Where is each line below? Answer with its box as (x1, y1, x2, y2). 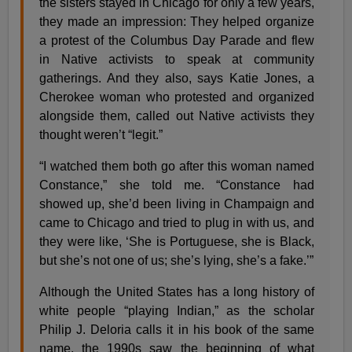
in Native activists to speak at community (39, 52, 314, 66)
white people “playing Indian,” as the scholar (39, 303, 314, 317)
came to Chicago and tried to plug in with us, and (39, 215, 314, 229)
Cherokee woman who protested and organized (39, 90, 314, 104)
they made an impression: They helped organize (39, 14, 314, 28)
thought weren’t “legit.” (39, 127, 163, 141)
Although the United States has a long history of (39, 284, 314, 299)
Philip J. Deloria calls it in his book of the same (39, 322, 314, 336)
